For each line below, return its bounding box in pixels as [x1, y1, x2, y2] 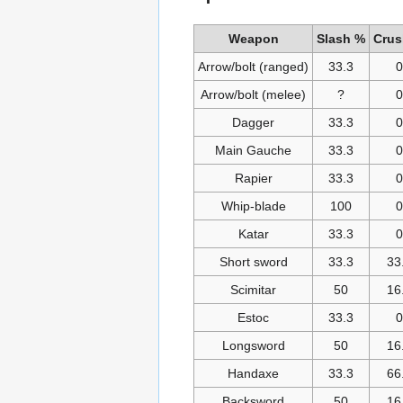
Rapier [234, 171, 273, 186]
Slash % [317, 31, 365, 47]
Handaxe [228, 366, 279, 381]
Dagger [232, 115, 274, 130]
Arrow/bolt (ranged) [198, 59, 309, 75]
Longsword [221, 338, 285, 354]
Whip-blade [220, 199, 286, 214]
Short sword [219, 255, 288, 270]
